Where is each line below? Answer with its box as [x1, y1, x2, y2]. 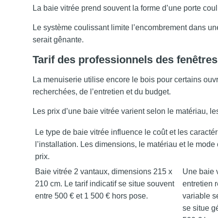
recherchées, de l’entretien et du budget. [33, 88, 171, 96]
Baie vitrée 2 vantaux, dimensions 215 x [35, 167, 173, 176]
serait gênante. [33, 36, 84, 44]
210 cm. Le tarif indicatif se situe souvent [35, 180, 175, 188]
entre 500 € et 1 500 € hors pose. [35, 192, 148, 200]
